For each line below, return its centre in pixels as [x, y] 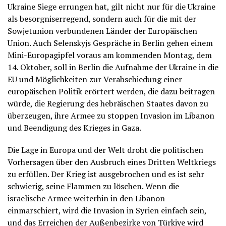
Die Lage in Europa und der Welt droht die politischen [105, 150]
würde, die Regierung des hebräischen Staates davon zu [108, 103]
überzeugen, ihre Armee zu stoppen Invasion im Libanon [111, 116]
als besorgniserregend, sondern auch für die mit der [102, 19]
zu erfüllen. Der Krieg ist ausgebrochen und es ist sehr [106, 174]
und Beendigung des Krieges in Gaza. [74, 128]
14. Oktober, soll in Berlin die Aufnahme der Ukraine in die [113, 67]
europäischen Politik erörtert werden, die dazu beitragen [111, 91]
